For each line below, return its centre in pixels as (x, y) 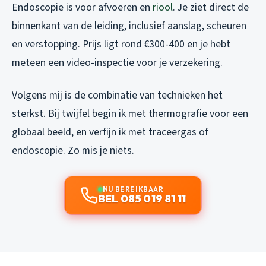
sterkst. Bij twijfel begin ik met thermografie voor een (130, 113)
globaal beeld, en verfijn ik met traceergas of (110, 132)
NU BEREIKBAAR (133, 189)
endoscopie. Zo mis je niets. (73, 150)
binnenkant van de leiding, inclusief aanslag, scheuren (129, 26)
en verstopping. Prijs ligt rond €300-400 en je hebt (121, 44)
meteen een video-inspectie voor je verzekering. (117, 62)
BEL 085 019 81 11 (142, 198)
